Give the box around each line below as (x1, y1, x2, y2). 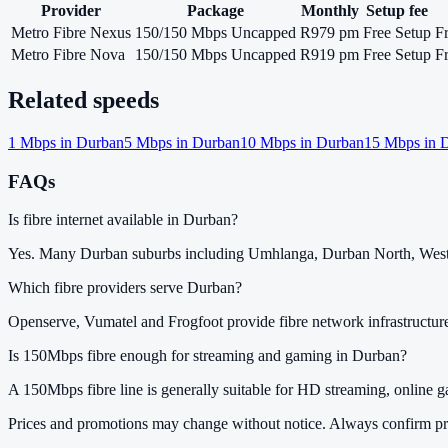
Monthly (300, 2, 359, 20)
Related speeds (8, 86, 159, 113)
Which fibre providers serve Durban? (8, 279, 242, 297)
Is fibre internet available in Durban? (8, 211, 238, 229)
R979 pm (300, 24, 359, 42)
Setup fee (366, 2, 428, 20)
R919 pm (300, 46, 359, 64)
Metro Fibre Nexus (11, 24, 131, 42)
